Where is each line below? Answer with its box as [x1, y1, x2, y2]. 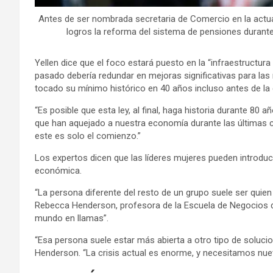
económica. [35, 165, 82, 176]
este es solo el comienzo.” [35, 130, 141, 141]
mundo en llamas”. [35, 212, 108, 224]
